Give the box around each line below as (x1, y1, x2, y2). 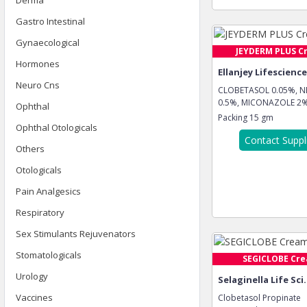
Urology (16, 270, 48, 282)
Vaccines (16, 291, 53, 304)
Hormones (16, 58, 60, 70)
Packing (218, 112, 249, 123)
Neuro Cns (16, 79, 60, 91)
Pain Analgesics (16, 185, 81, 197)
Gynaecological (16, 36, 79, 49)
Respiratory (16, 206, 64, 219)
